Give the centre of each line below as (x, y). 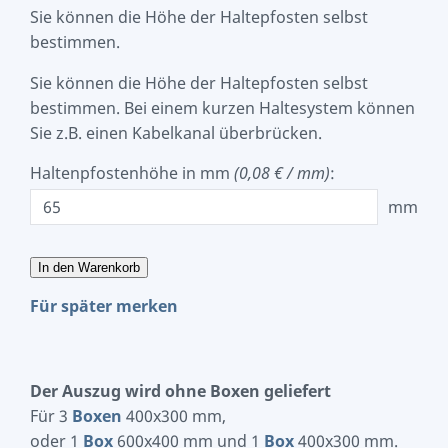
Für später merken (104, 306)
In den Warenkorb (89, 268)
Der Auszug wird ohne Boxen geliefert (180, 391)
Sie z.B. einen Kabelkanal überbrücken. (176, 133)
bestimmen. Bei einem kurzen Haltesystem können (222, 108)
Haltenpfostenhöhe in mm (132, 173)
